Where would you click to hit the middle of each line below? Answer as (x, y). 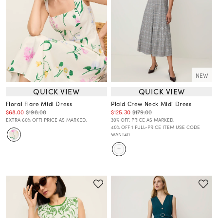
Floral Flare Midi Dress (39, 103)
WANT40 (120, 134)
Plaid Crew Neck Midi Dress (151, 103)
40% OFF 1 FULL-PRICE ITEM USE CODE (155, 127)
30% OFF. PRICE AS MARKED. (143, 119)
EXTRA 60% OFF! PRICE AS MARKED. (46, 119)
